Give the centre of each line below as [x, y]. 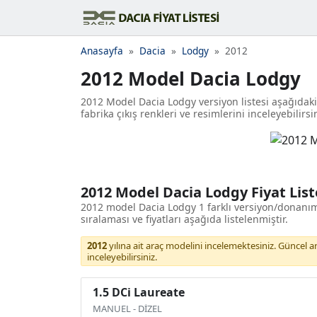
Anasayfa [102, 51]
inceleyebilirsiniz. [122, 257]
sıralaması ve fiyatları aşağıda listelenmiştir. [184, 219]
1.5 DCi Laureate [139, 293]
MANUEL [112, 309]
